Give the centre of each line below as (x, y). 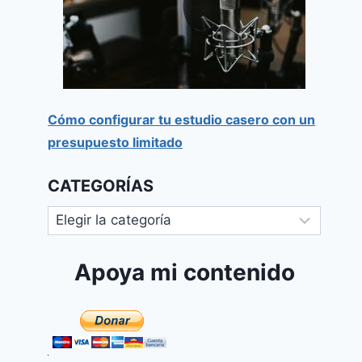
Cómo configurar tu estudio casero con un (182, 119)
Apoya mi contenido (184, 273)
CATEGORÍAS (101, 186)
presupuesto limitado (116, 142)
